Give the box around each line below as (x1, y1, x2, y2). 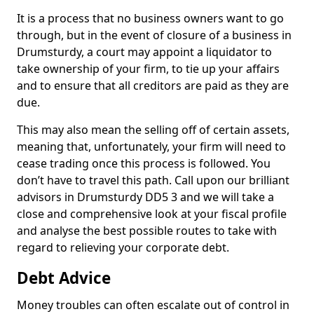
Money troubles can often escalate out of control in (17, 297, 289, 313)
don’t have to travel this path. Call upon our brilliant (17, 172, 289, 188)
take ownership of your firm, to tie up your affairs (17, 61, 280, 76)
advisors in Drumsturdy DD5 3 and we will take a (17, 189, 274, 205)
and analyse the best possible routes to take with (17, 223, 277, 238)
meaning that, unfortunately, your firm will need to (17, 139, 286, 154)
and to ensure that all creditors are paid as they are (17, 78, 289, 93)
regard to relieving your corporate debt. (17, 240, 229, 255)
